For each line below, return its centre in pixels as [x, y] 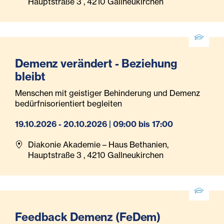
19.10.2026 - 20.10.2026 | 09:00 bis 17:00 [94, 124]
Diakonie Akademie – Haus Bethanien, [98, 145]
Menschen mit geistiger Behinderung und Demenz [107, 93]
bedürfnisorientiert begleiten [68, 104]
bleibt [30, 77]
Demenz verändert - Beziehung [96, 64]
